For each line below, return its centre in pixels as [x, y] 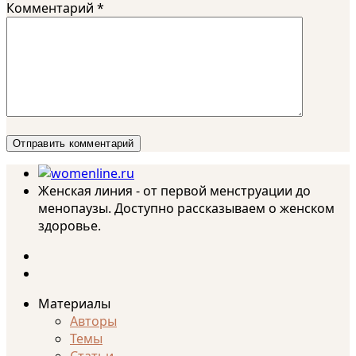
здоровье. [70, 225]
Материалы [74, 303]
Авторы [93, 321]
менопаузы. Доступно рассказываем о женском [186, 208]
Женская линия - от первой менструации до [174, 190]
